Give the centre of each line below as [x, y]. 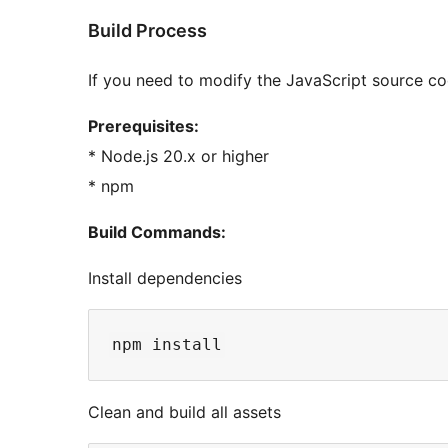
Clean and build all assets [184, 411]
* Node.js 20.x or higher [178, 155]
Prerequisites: [143, 125]
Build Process [147, 30]
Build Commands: [157, 231]
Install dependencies [165, 277]
